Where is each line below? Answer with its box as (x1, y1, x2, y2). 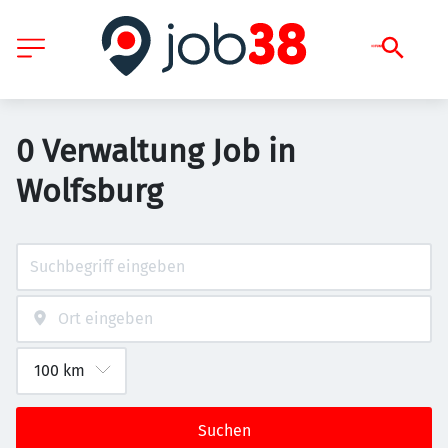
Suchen (197, 421, 251, 440)
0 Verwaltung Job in (16, 132, 296, 170)
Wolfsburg (16, 172, 163, 210)
